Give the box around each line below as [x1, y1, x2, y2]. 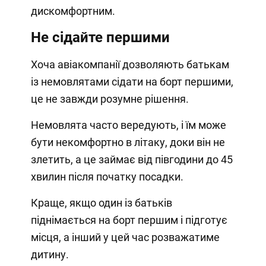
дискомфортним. [30, 4, 115, 17]
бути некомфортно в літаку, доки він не [30, 135, 225, 148]
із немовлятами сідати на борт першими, [30, 75, 233, 88]
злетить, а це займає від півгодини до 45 [30, 153, 233, 166]
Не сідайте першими [30, 28, 170, 46]
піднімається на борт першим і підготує [30, 213, 227, 226]
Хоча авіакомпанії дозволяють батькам [30, 58, 229, 71]
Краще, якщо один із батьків [30, 196, 172, 209]
